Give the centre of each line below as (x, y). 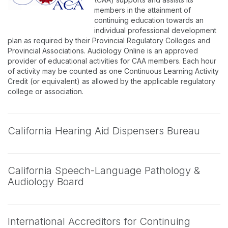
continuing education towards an (149, 20)
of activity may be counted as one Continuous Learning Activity (113, 71)
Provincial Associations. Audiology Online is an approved (103, 51)
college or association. (46, 91)
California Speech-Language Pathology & (104, 170)
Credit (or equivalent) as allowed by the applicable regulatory (111, 81)
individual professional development (155, 30)
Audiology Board (46, 182)
